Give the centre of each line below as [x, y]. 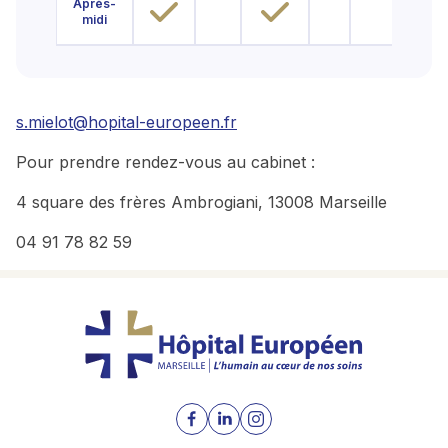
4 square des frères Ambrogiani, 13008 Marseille [201, 202]
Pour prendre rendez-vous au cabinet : [165, 162]
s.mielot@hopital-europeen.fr [126, 122]
